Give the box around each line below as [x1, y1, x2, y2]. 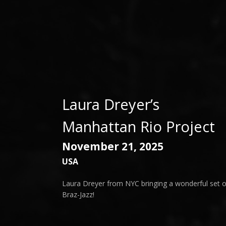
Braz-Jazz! [62, 190, 94, 200]
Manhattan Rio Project [62, 117, 215, 136]
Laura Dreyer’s [62, 94, 159, 114]
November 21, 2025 [62, 139, 163, 153]
